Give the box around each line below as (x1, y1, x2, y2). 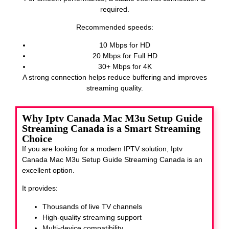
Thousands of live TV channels (42, 202, 142, 211)
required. (100, 5, 129, 13)
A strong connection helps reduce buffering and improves (22, 73, 207, 82)
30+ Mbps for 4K (98, 62, 152, 71)
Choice (22, 132, 52, 144)
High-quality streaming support (42, 213, 142, 221)
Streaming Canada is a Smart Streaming (22, 122, 200, 134)
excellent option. (22, 166, 75, 174)
